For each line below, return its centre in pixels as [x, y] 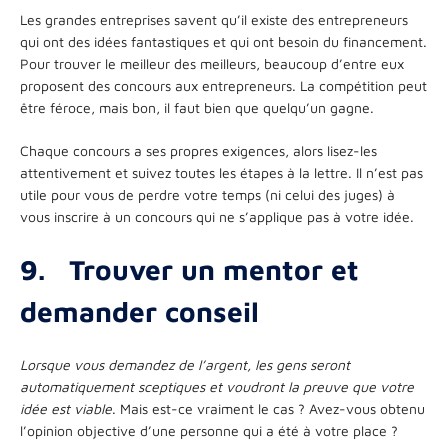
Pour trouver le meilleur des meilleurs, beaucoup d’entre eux [212, 63]
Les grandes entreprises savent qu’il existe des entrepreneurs [214, 19]
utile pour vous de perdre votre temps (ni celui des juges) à [207, 194]
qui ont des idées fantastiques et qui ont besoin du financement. [223, 41]
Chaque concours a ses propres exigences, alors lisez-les [198, 150]
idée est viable [66, 408]
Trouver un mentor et [214, 269]
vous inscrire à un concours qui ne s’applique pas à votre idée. [217, 216]
